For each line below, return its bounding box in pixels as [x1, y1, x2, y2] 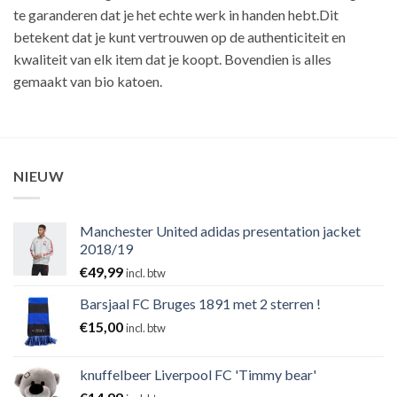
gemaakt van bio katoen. [13, 73, 162, 90]
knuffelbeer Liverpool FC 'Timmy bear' [80, 365, 316, 383]
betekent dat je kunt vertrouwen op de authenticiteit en [13, 28, 346, 46]
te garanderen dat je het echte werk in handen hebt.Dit [13, 6, 339, 24]
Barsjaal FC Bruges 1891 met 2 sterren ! [80, 294, 321, 312]
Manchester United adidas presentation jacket [80, 222, 361, 239]
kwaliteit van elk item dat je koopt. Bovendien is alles [13, 51, 331, 68]
